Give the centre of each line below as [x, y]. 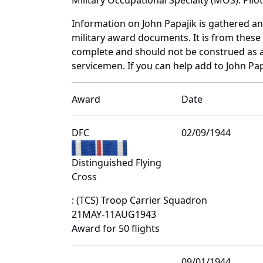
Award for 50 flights [116, 228]
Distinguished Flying [117, 162]
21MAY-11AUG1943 [114, 214]
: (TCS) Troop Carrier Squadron [139, 200]
